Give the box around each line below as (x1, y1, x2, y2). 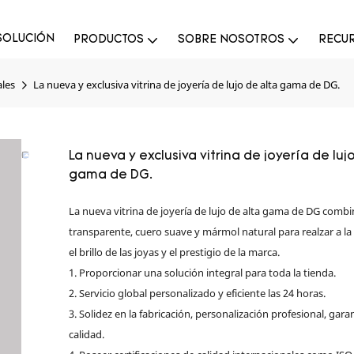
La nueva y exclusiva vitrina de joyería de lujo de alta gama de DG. (33, 77, 340, 92)
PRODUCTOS (73, 34, 144, 46)
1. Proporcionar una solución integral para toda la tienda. (69, 265, 337, 281)
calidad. (69, 327, 105, 342)
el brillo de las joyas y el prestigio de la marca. (69, 245, 281, 260)
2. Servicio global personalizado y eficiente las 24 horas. (69, 286, 326, 301)
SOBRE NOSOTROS (178, 34, 284, 46)
